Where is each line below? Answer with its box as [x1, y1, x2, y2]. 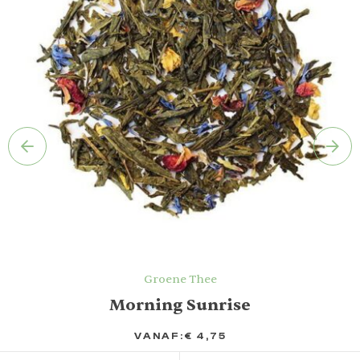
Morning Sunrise [109, 295, 251, 316]
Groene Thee [143, 272, 217, 287]
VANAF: [133, 330, 184, 342]
